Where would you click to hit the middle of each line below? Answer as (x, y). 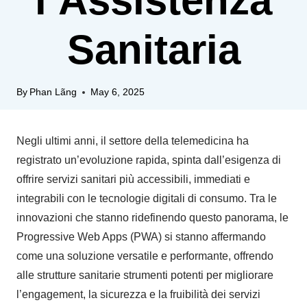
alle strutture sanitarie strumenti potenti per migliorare (145, 275)
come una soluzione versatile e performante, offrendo (145, 256)
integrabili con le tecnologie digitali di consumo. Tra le (147, 199)
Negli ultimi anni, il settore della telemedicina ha (133, 141)
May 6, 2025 (118, 92)
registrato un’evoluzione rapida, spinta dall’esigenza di (149, 160)
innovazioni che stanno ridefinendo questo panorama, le (152, 218)
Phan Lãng (53, 92)
